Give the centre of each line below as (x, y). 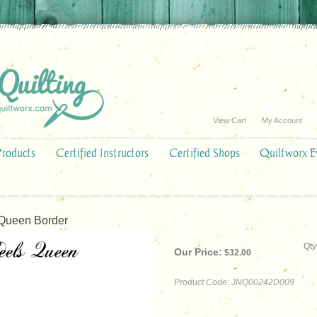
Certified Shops (204, 153)
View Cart (230, 120)
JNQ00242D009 (263, 282)
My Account (282, 120)
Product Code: (202, 282)
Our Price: (198, 252)
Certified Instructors (102, 153)
